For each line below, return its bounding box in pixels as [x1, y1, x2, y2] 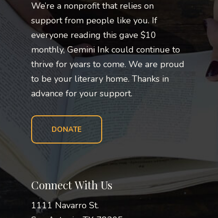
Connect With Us [31, 177, 112, 192]
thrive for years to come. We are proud [31, 58, 184, 70]
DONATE [52, 124, 82, 134]
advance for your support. [31, 87, 132, 99]
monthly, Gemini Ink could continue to [31, 43, 180, 55]
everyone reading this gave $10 [31, 29, 156, 41]
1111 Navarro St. [31, 199, 99, 211]
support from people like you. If [31, 14, 157, 26]
